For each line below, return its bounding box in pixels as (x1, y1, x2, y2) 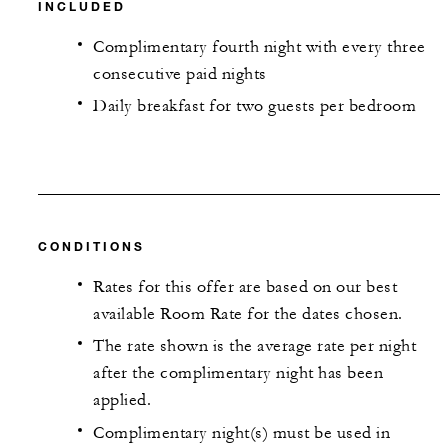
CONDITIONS (38, 237, 145, 254)
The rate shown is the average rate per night (93, 336, 416, 357)
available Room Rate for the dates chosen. (93, 303, 403, 324)
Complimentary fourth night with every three (93, 36, 426, 57)
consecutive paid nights (93, 63, 267, 84)
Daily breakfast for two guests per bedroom (93, 96, 416, 117)
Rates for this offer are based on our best (93, 276, 397, 297)
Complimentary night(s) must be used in (93, 422, 390, 443)
